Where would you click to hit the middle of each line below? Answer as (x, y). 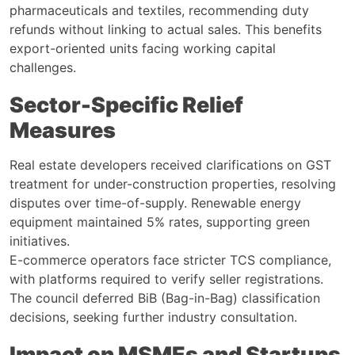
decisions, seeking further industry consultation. (153, 317)
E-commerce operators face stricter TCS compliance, (170, 260)
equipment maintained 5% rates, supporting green (160, 221)
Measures (63, 130)
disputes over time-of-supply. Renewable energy (155, 202)
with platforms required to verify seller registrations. (166, 279)
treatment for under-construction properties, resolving (173, 183)
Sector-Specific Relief (126, 105)
